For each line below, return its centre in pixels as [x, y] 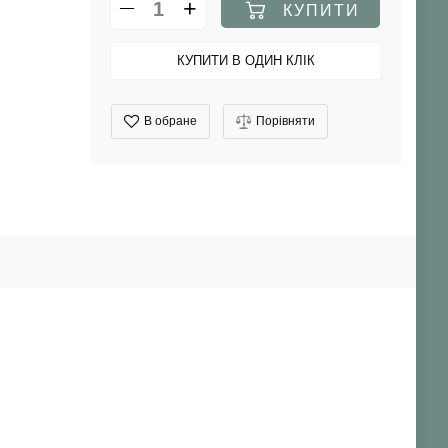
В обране [170, 121]
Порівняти [285, 121]
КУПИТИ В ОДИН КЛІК [245, 61]
